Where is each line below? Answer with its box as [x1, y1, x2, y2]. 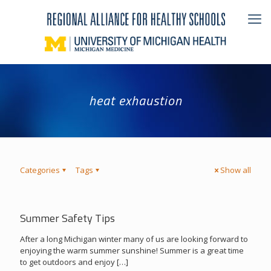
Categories [20, 165, 60, 176]
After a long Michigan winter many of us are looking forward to [20, 233, 248, 245]
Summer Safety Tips [20, 210, 115, 227]
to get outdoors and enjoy [20, 256, 115, 268]
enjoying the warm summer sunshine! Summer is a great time [20, 245, 244, 256]
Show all [220, 165, 251, 176]
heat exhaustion [89, 90, 182, 111]
